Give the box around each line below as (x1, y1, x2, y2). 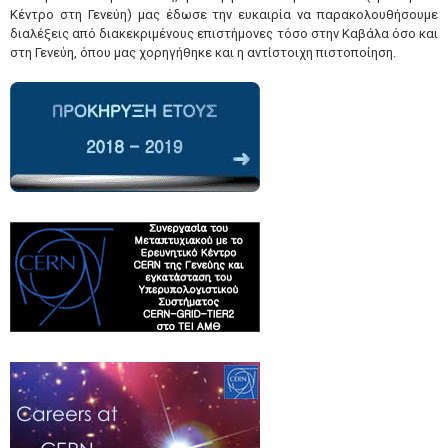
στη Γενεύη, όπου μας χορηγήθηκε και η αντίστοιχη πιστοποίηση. (10, 45, 396, 60)
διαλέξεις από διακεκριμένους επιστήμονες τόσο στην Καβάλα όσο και (10, 26, 438, 41)
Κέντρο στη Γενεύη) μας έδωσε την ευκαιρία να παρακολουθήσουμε (10, 7, 438, 22)
